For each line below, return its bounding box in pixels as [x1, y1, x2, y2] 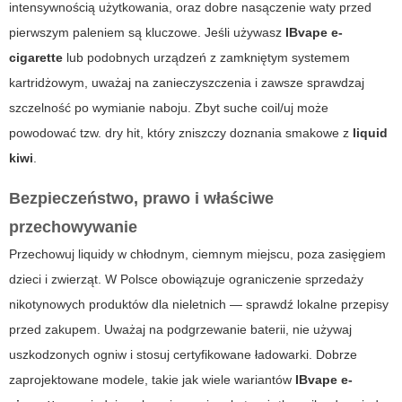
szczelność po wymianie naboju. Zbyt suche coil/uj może [9, 100, 328, 116]
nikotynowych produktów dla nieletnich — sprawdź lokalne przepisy [9, 297, 389, 312]
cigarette [9, 50, 63, 66]
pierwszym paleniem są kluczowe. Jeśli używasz [9, 25, 285, 40]
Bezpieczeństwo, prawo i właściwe [9, 189, 274, 208]
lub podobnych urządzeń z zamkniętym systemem [63, 50, 350, 66]
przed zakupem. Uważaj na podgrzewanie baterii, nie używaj [9, 322, 352, 337]
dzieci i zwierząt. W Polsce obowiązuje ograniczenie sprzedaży [9, 272, 363, 287]
